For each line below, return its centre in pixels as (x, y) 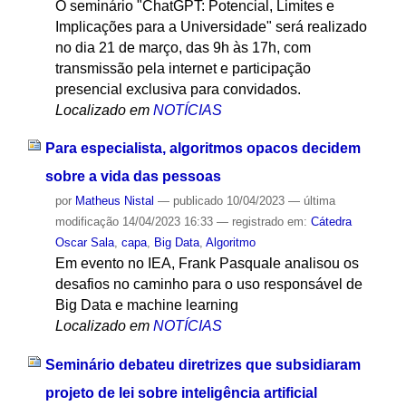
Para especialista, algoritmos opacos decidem (203, 149)
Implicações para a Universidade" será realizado (211, 26)
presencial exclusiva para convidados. (178, 89)
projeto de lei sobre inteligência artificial (181, 393)
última (319, 201)
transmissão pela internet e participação (183, 68)
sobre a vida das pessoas (133, 177)
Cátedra (331, 222)
